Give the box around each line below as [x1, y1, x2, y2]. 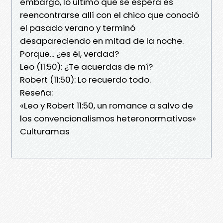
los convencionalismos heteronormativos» [20, 112, 196, 124]
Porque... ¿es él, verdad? [20, 47, 119, 60]
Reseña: [20, 86, 53, 99]
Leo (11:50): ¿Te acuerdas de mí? [20, 60, 153, 73]
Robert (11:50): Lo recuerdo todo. [20, 73, 151, 86]
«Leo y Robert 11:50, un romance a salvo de [20, 99, 193, 111]
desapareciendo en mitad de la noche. [20, 34, 184, 47]
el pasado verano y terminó [20, 21, 135, 34]
